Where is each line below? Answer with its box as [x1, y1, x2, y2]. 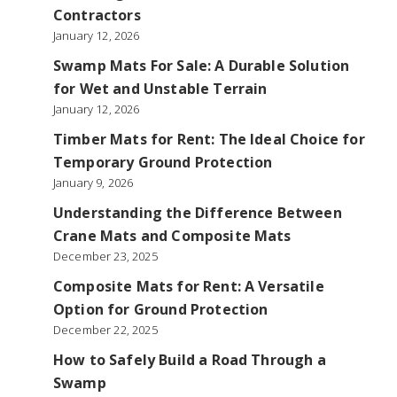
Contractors [53, 5, 141, 25]
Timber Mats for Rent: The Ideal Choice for [53, 129, 365, 149]
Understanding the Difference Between [53, 203, 342, 222]
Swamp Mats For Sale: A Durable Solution [53, 56, 350, 75]
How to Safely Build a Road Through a [53, 350, 326, 370]
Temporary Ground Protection [53, 152, 273, 172]
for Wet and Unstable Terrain [53, 79, 268, 98]
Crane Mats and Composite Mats [53, 226, 292, 245]
